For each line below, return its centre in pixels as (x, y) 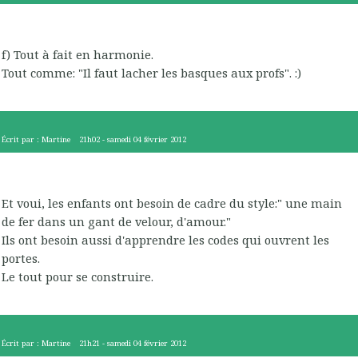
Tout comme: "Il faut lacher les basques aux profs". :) (151, 73)
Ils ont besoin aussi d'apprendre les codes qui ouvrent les (165, 240)
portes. (21, 259)
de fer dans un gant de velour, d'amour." (116, 222)
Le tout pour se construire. (78, 277)
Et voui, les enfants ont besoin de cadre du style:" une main (172, 203)
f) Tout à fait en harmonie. (78, 55)
